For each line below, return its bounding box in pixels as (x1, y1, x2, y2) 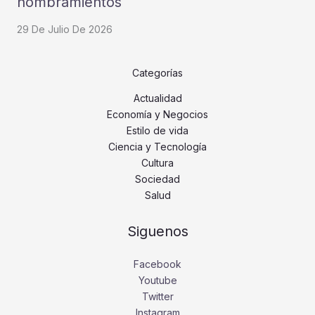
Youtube (138, 274, 177, 287)
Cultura (141, 157, 174, 169)
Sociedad (135, 173, 180, 186)
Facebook (134, 258, 181, 271)
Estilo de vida (127, 124, 188, 137)
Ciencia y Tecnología (108, 141, 207, 153)
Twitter (141, 290, 174, 303)
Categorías (132, 67, 183, 79)
